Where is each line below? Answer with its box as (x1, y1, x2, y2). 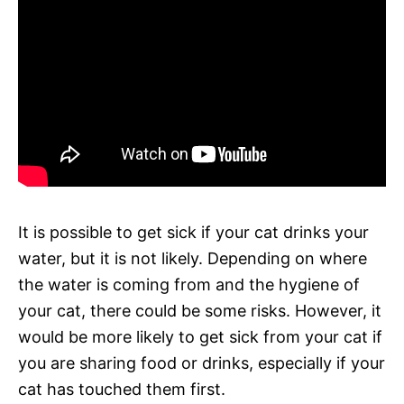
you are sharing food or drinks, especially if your (18, 353, 385, 372)
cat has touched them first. (18, 379, 225, 399)
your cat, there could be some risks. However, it (18, 300, 381, 320)
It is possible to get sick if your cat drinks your (18, 222, 369, 242)
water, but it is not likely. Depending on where (18, 248, 367, 268)
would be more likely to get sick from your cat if (18, 326, 382, 346)
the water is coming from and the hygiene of (18, 274, 360, 294)
